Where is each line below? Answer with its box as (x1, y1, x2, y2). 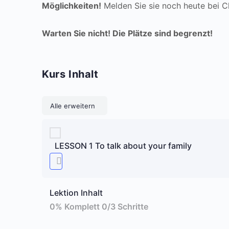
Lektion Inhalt (50, 188, 103, 198)
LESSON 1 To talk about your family (55, 140, 192, 151)
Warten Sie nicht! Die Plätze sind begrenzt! (42, 28, 213, 38)
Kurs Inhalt (42, 68, 99, 80)
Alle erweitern (50, 101, 95, 110)
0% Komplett (50, 201, 102, 212)
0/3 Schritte (102, 201, 148, 212)
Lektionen (99, 101, 130, 109)
